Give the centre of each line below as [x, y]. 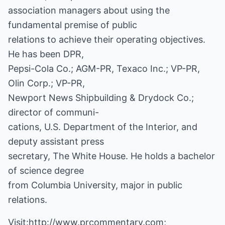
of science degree [46, 171]
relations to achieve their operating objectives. [107, 39]
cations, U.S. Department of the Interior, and [103, 127]
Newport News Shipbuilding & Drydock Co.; [101, 98]
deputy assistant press [56, 141]
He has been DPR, [46, 54]
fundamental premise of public [73, 25]
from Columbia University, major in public [95, 185]
